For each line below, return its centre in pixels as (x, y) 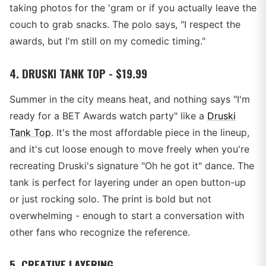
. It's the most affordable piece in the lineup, (150, 132)
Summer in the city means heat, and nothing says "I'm (130, 99)
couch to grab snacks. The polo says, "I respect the (125, 24)
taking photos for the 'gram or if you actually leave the (133, 8)
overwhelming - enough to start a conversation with (127, 216)
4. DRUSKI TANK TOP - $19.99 (78, 73)
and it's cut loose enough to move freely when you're (129, 149)
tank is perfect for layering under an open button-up (128, 182)
